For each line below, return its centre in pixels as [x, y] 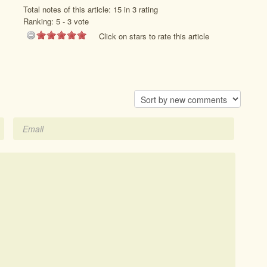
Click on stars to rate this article [154, 36]
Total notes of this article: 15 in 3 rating [91, 9]
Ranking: [40, 21]
